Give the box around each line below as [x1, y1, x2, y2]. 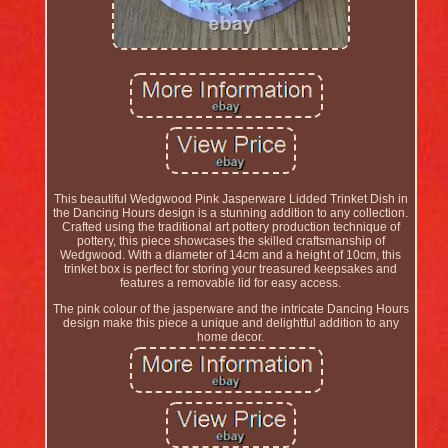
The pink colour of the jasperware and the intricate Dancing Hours [52, 301, 409, 316]
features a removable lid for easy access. [120, 275, 342, 290]
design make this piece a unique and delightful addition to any [62, 315, 399, 330]
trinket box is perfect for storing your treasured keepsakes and [64, 261, 398, 276]
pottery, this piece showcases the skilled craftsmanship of [76, 233, 385, 248]
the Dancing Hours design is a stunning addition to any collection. [53, 205, 409, 220]
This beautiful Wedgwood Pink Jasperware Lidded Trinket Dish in [53, 191, 408, 206]
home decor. [197, 329, 265, 344]
